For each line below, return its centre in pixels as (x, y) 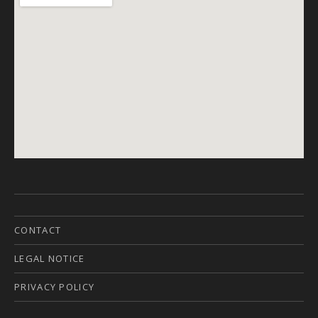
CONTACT (38, 230)
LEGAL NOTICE (50, 258)
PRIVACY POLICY (55, 287)
